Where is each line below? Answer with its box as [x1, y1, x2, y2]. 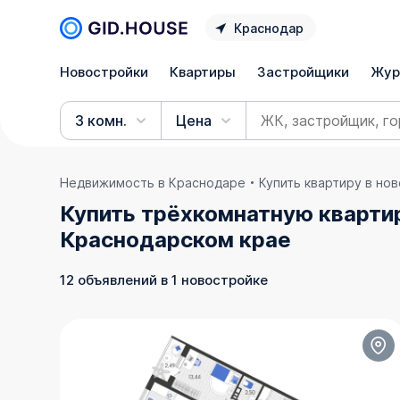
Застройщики [257, 62, 350, 80]
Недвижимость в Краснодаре [60, 175, 246, 190]
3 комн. [75, 112, 128, 129]
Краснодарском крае [60, 227, 292, 253]
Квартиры [170, 62, 237, 80]
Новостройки [60, 62, 149, 80]
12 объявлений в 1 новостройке [60, 271, 269, 288]
